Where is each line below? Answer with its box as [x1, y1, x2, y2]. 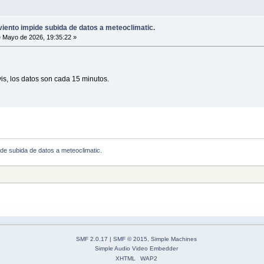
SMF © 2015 [113, 236, 147, 243]
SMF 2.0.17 [76, 236, 108, 243]
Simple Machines [151, 236, 197, 243]
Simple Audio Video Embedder [95, 245, 178, 252]
